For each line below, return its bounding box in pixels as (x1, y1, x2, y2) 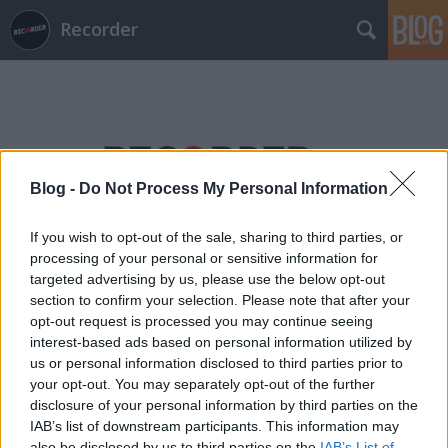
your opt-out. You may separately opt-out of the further (30, 376, 375, 393)
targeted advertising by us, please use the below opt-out (30, 271, 385, 288)
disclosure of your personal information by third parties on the (30, 397, 418, 414)
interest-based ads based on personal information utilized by (30, 334, 412, 351)
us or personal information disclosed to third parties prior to (30, 355, 403, 372)
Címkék (15, 206, 74, 230)
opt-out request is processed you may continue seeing (30, 313, 373, 330)
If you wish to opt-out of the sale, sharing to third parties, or (30, 229, 403, 246)
